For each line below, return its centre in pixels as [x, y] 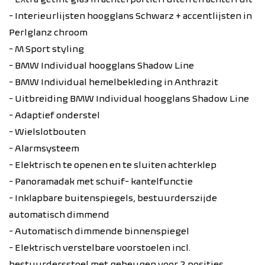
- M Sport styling [46, 49]
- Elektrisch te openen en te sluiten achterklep [113, 165]
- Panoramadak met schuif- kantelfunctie [101, 181]
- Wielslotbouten [47, 132]
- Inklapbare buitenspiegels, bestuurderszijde [113, 198]
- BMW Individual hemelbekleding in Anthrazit [114, 82]
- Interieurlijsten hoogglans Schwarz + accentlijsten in [130, 16]
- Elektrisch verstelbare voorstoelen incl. [100, 248]
